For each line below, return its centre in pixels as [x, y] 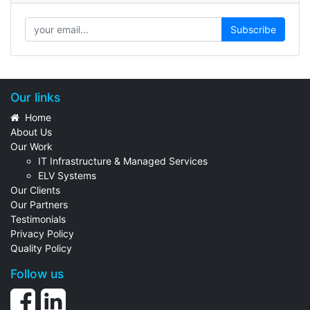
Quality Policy [41, 248]
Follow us [37, 274]
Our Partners [39, 204]
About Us [31, 132]
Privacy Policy [42, 234]
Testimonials [38, 219]
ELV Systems [67, 175]
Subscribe [253, 29]
